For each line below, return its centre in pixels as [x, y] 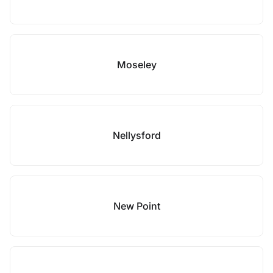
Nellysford [136, 135]
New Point [136, 206]
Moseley [136, 65]
